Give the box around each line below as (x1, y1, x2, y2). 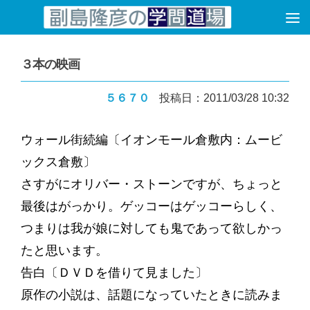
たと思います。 (20, 243, 108, 258)
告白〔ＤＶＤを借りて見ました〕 (20, 265, 208, 280)
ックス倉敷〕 (20, 154, 95, 170)
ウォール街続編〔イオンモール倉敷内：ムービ (20, 132, 282, 147)
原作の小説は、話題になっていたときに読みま (20, 287, 282, 302)
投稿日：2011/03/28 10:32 (159, 92, 290, 104)
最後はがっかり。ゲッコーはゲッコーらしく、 (20, 199, 282, 214)
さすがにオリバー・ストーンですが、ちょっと (20, 176, 282, 192)
